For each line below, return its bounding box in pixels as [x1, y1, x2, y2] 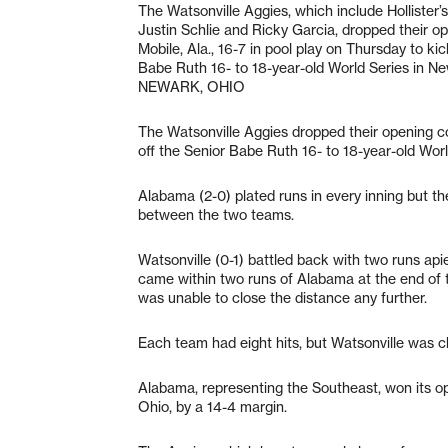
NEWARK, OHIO [138, 77, 245, 96]
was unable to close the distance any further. [138, 288, 427, 307]
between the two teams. [138, 205, 294, 224]
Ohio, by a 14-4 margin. [138, 397, 287, 416]
